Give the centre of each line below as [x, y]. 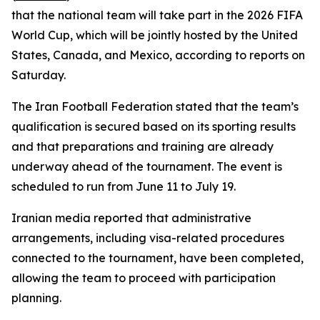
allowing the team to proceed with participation [144, 278]
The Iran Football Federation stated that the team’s [155, 106]
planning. [36, 298]
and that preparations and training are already [142, 146]
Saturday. [39, 75]
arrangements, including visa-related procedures [148, 238]
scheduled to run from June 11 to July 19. [124, 186]
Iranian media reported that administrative [131, 218]
